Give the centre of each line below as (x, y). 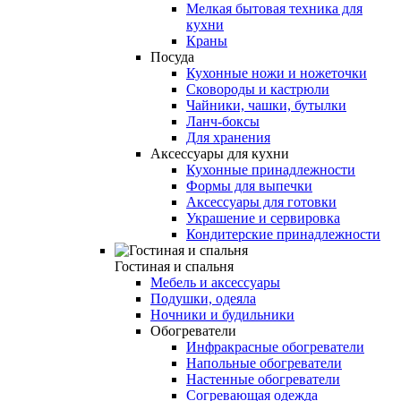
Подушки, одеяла (203, 298)
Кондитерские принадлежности (283, 234)
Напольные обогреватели (264, 363)
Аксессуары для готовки (261, 201)
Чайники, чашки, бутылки (266, 105)
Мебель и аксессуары (215, 282)
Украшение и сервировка (263, 218)
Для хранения (228, 137)
